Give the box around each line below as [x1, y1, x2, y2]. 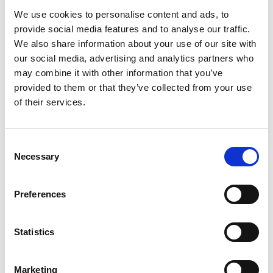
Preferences [14, 189, 66, 199]
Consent [4, 139, 38, 149]
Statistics [14, 227, 54, 237]
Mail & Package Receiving [74, 53, 199, 65]
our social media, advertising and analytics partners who [14, 53, 253, 63]
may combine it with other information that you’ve [14, 68, 223, 78]
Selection [4, 154, 41, 164]
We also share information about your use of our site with [14, 38, 257, 49]
